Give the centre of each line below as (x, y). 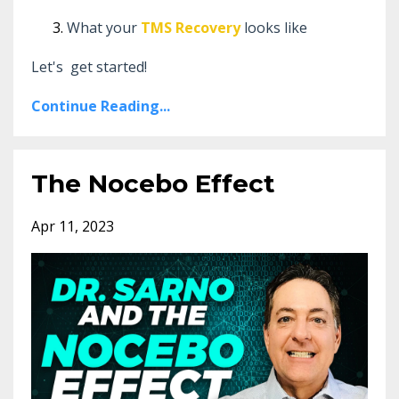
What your (102, 28)
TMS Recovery (191, 28)
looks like (276, 28)
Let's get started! (89, 67)
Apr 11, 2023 (73, 227)
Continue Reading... (101, 106)
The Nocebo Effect (153, 184)
